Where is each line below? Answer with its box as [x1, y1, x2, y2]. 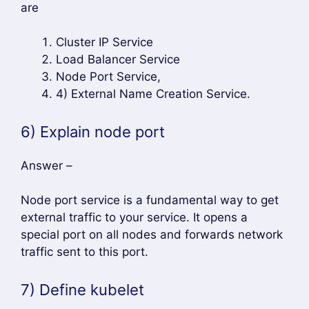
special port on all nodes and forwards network [21, 228, 283, 241]
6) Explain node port [21, 122, 165, 141]
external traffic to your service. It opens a [21, 210, 248, 224]
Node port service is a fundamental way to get [21, 193, 279, 207]
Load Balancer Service [56, 52, 180, 66]
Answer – [21, 158, 72, 172]
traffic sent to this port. [21, 245, 148, 259]
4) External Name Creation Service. [56, 87, 250, 101]
